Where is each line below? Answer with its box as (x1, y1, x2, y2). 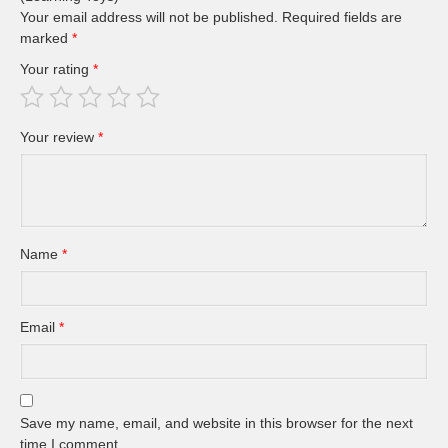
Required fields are (282, 9, 402, 26)
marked (20, 30, 72, 47)
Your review (20, 129, 98, 146)
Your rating (20, 61, 93, 78)
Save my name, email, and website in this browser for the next (20, 415, 413, 432)
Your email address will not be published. (20, 9, 278, 26)
